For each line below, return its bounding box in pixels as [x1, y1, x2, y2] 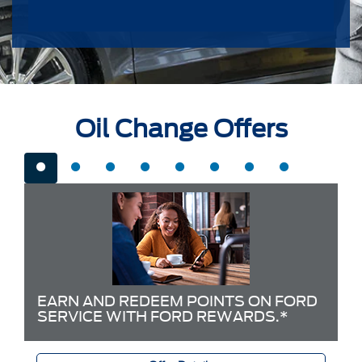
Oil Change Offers [74, 113, 288, 143]
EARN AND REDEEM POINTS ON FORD [37, 292, 318, 309]
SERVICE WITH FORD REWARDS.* [37, 307, 288, 325]
